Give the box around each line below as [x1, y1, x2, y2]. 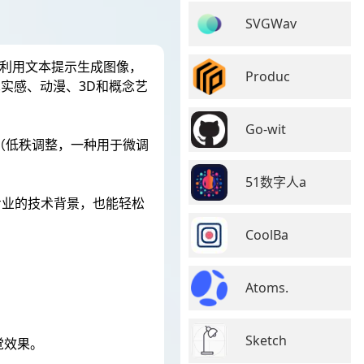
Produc [245, 67, 290, 85]
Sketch [245, 331, 287, 349]
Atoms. [245, 278, 288, 297]
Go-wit [245, 119, 286, 138]
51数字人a [245, 172, 306, 191]
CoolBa [245, 225, 288, 244]
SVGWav [245, 14, 297, 32]
